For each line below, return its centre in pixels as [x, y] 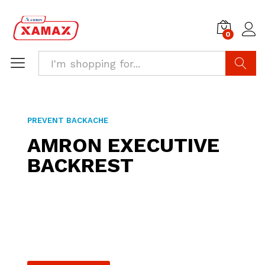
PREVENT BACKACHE [68, 120]
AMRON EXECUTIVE [124, 145]
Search [245, 88]
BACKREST [81, 165]
